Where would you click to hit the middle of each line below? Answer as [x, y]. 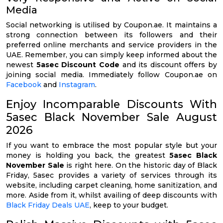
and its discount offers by [168, 65]
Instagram [77, 85]
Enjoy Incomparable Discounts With [111, 104]
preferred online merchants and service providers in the [111, 45]
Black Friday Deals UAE [48, 205]
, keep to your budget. [129, 205]
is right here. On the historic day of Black [141, 166]
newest [21, 65]
